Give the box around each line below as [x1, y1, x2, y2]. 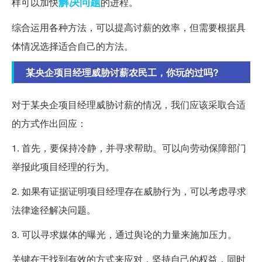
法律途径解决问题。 [12, 203, 96, 217]
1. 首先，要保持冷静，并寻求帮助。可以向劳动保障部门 [12, 141, 246, 155]
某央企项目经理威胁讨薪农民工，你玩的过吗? [26, 65, 219, 80]
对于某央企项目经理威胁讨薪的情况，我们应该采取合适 [12, 98, 246, 112]
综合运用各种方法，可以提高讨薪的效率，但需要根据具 [12, 20, 246, 35]
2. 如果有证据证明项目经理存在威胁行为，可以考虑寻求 [12, 184, 246, 198]
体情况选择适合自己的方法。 [12, 39, 133, 53]
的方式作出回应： [12, 116, 87, 130]
